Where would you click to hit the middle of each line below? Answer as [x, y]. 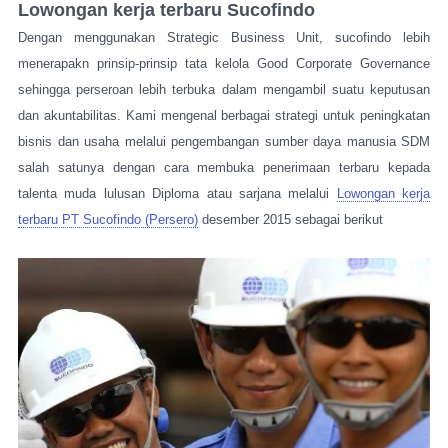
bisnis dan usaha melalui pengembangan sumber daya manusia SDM [224, 141]
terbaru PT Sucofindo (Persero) [108, 219]
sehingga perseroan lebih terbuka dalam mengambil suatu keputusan [224, 89]
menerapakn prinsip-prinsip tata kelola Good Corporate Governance [224, 63]
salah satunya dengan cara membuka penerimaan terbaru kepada [224, 167]
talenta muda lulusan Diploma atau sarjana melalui [177, 193]
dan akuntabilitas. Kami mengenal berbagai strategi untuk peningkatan [224, 115]
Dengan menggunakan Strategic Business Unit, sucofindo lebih [224, 37]
